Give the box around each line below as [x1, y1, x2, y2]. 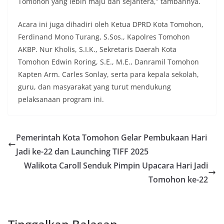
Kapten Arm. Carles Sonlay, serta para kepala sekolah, [18, 69, 199, 79]
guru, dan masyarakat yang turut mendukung [18, 82, 171, 92]
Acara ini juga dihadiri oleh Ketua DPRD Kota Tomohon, [18, 19, 203, 29]
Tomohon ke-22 [148, 174, 208, 185]
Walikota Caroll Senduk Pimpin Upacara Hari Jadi [24, 160, 208, 171]
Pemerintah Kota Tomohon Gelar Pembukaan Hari [16, 132, 207, 143]
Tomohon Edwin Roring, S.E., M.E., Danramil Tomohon [18, 57, 199, 67]
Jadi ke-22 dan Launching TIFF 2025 [16, 146, 148, 157]
